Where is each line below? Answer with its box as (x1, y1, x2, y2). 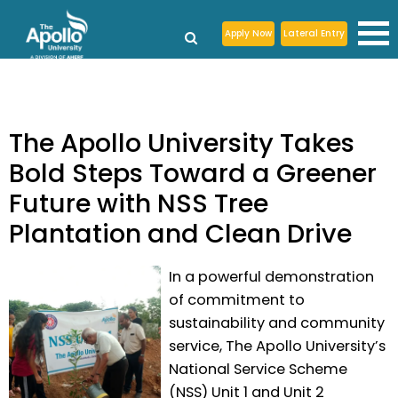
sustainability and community (168, 313, 385, 334)
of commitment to (168, 290, 305, 311)
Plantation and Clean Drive (9, 216, 352, 252)
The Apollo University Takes (9, 125, 354, 162)
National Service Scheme (168, 359, 347, 380)
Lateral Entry (283, 26, 345, 40)
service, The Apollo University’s (168, 336, 386, 357)
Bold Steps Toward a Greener (9, 155, 377, 192)
